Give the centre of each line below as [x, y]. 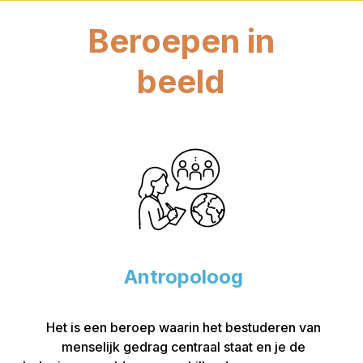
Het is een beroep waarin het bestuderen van [184, 328]
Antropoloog [184, 277]
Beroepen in [181, 41]
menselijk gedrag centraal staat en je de [184, 347]
